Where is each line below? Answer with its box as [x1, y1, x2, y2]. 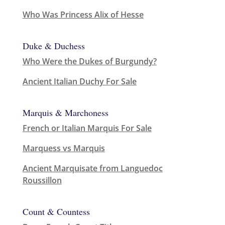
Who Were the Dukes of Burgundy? [22, 56, 157, 67]
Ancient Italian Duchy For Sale [22, 76, 137, 87]
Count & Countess [22, 205, 90, 218]
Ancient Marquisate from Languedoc [22, 163, 163, 174]
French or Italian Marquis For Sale [22, 123, 152, 134]
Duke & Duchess [22, 40, 85, 52]
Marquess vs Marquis [22, 143, 105, 154]
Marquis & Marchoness [22, 106, 108, 119]
